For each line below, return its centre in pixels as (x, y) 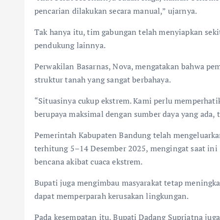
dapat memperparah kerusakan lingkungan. (112, 196)
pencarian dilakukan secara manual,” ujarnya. (116, 11)
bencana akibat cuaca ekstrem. (89, 161)
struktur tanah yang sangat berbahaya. (103, 79)
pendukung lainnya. (70, 45)
